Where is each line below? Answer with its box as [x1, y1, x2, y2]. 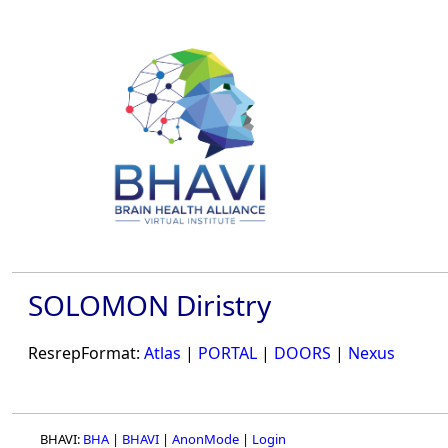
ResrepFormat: [28, 342, 144, 365]
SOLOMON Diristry [28, 286, 271, 324]
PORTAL [198, 342, 257, 365]
